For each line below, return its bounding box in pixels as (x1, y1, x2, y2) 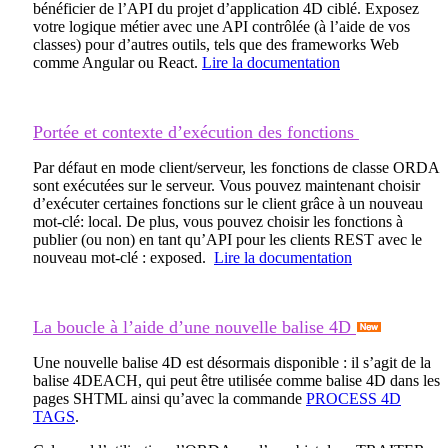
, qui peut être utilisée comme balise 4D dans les (138, 371, 440, 389)
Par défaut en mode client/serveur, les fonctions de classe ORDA (33, 158, 439, 176)
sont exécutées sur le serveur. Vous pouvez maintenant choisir (33, 176, 420, 194)
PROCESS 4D (306, 389, 401, 407)
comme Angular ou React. (33, 53, 202, 71)
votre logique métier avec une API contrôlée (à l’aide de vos (33, 17, 410, 35)
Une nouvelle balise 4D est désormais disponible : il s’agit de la (33, 353, 431, 371)
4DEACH (73, 371, 138, 389)
